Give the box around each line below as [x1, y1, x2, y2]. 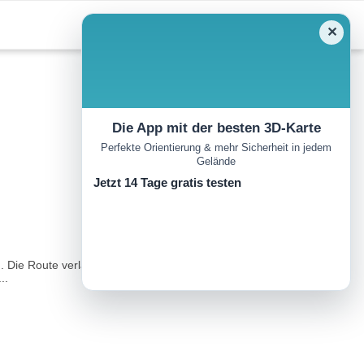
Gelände [197, 155, 236, 168]
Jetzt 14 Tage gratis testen [93, 175, 241, 190]
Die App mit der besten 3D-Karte [111, 120, 321, 136]
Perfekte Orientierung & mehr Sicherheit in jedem [101, 141, 331, 154]
